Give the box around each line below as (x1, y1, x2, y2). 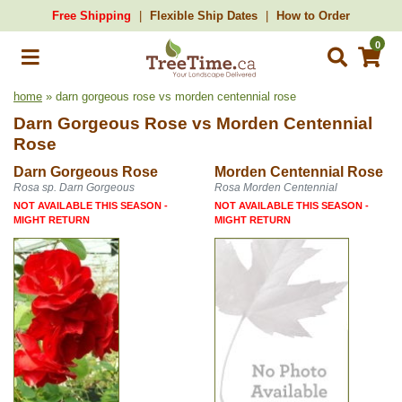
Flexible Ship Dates (150, 9, 258, 22)
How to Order (276, 9, 350, 22)
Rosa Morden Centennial (214, 181, 337, 194)
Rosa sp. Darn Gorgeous (13, 181, 135, 194)
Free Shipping (52, 9, 131, 22)
